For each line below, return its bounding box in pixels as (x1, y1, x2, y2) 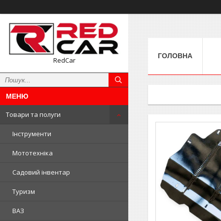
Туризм (12, 187, 35, 196)
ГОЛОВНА (158, 51, 192, 60)
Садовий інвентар (12, 168, 70, 177)
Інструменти (12, 129, 51, 139)
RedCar (53, 56, 75, 65)
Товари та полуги (6, 110, 61, 119)
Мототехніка (12, 148, 53, 158)
